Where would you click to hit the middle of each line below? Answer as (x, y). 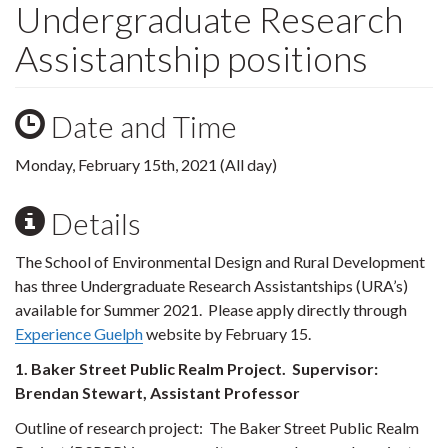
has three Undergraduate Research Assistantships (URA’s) (211, 285)
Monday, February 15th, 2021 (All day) (146, 164)
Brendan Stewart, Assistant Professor (157, 392)
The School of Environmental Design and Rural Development (220, 261)
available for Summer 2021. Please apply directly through (211, 309)
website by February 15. (227, 333)
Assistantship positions (191, 58)
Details (93, 223)
